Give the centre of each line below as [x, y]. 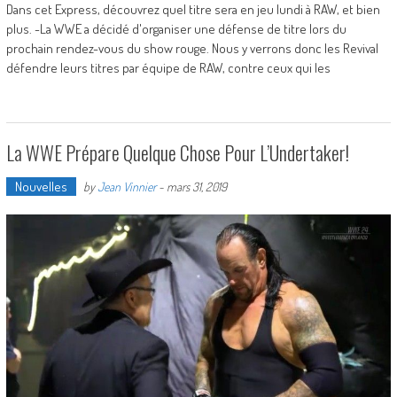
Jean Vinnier [126, 186]
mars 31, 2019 [196, 186]
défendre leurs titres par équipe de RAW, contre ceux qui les [168, 67]
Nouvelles [41, 186]
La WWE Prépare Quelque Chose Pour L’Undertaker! [177, 152]
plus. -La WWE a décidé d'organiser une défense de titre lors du [176, 28]
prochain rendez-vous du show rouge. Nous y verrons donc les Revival [192, 48]
